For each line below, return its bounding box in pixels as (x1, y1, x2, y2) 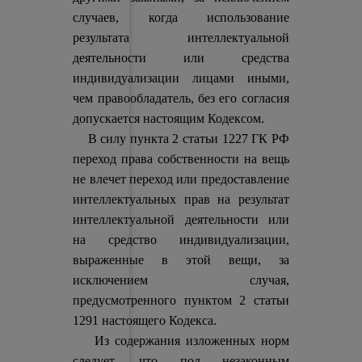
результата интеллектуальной (73, 31, 289, 44)
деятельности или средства (73, 51, 289, 65)
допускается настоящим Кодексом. (73, 112, 265, 125)
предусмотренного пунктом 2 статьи (73, 293, 289, 307)
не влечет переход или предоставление (73, 172, 289, 186)
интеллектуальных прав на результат (73, 192, 289, 206)
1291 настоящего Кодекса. (73, 314, 217, 327)
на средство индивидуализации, (73, 233, 289, 246)
